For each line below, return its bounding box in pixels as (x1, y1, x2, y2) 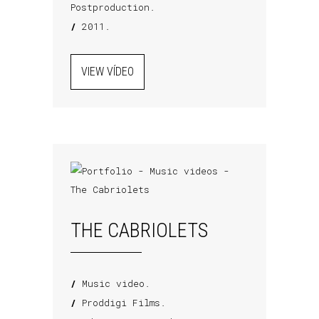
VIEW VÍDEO (81, 65, 134, 78)
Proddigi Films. (76, 296, 166, 309)
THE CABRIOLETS (70, 219, 208, 242)
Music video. (76, 277, 150, 290)
